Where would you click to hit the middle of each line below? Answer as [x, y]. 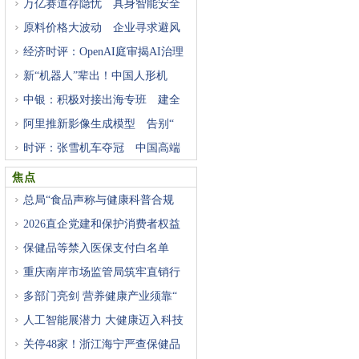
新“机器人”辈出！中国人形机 [95, 76]
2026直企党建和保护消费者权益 [102, 224]
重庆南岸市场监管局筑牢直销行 [102, 272]
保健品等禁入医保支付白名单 [96, 248]
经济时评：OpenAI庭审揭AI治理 [103, 52]
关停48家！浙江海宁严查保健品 [102, 344]
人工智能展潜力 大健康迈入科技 [103, 320]
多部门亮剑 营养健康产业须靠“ [100, 296]
